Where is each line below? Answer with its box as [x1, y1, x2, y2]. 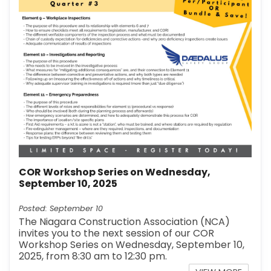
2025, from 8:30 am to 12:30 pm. [19, 249, 168, 263]
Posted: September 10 [19, 203, 103, 214]
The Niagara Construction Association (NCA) [19, 214, 230, 229]
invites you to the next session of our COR [19, 226, 215, 240]
